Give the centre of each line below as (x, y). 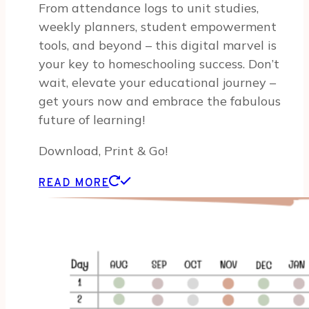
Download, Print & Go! (103, 151)
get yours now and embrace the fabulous (160, 101)
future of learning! (92, 120)
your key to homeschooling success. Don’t (159, 64)
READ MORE (74, 184)
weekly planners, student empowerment (158, 27)
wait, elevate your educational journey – (157, 83)
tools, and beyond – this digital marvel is (158, 46)
